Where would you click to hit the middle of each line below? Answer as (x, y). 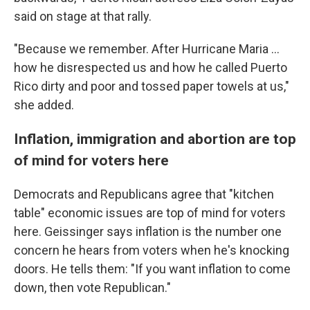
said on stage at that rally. (83, 16)
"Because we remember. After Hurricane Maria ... (147, 49)
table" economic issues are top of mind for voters (150, 213)
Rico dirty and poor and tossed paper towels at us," (152, 86)
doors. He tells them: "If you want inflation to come (152, 269)
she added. (44, 105)
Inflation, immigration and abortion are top (155, 139)
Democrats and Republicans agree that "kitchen (144, 194)
